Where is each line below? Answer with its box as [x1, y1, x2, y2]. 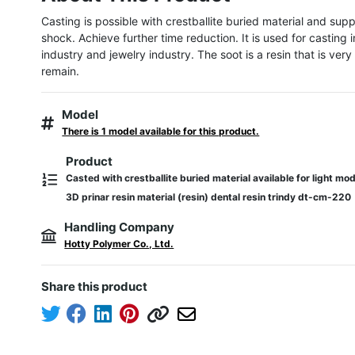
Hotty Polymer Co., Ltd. [64, 238, 174, 250]
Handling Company [64, 219, 175, 235]
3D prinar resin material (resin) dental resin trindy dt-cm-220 [66, 191, 352, 203]
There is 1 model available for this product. [62, 125, 260, 137]
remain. [41, 64, 80, 78]
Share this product [41, 279, 148, 294]
